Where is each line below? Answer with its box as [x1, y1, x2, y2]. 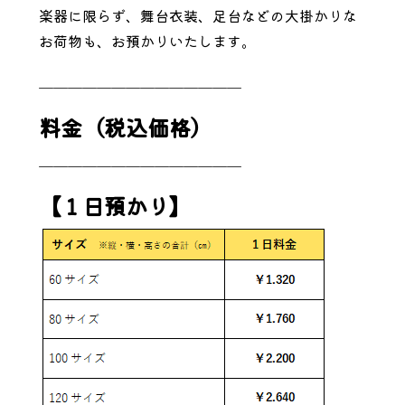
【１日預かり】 [38, 190, 191, 221]
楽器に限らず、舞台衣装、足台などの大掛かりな [38, 5, 357, 26]
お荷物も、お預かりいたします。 [38, 30, 256, 52]
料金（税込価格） [38, 111, 212, 143]
